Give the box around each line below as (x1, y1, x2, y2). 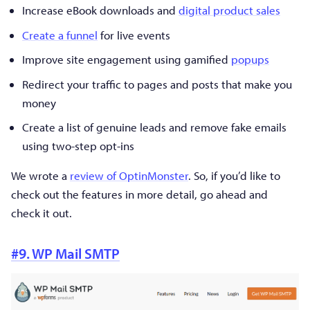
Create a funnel (22, 27, 98, 42)
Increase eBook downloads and (22, 3, 179, 18)
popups (231, 52, 269, 67)
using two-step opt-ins (22, 138, 134, 154)
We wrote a (11, 168, 70, 183)
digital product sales (179, 3, 280, 18)
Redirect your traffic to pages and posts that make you (22, 76, 292, 91)
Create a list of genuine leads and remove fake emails (22, 120, 286, 135)
